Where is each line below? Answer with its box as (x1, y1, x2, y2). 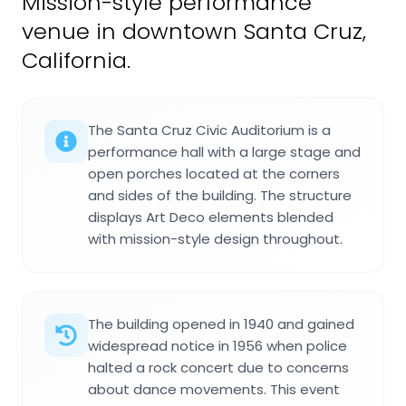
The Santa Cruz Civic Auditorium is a (88, 120, 331, 140)
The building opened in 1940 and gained (88, 314, 354, 333)
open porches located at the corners (88, 163, 340, 183)
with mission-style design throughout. (88, 228, 343, 248)
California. (22, 44, 130, 75)
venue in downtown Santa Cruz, (22, 15, 366, 46)
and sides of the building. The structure (88, 185, 352, 205)
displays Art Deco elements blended (88, 207, 333, 227)
